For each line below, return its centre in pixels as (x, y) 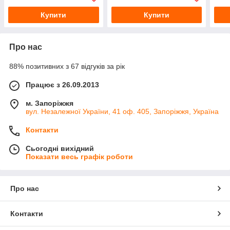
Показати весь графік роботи (79, 157)
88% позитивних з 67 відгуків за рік (67, 66)
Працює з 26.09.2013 (62, 85)
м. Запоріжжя (50, 103)
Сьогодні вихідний (60, 149)
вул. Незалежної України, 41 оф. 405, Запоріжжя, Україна (122, 112)
